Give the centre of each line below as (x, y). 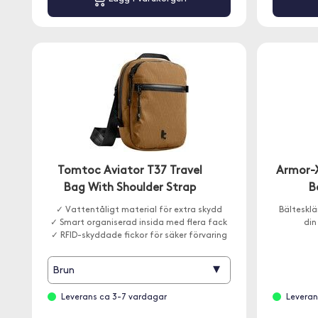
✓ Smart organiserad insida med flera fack (139, 223)
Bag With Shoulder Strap (130, 188)
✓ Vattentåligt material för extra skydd (139, 210)
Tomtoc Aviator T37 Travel (130, 171)
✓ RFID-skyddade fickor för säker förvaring (139, 236)
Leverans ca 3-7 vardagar (114, 297)
